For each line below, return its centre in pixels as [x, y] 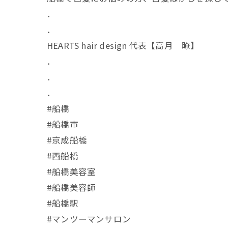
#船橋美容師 [72, 187]
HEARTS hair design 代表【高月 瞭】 [123, 45]
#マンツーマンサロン [89, 219]
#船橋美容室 [72, 172]
